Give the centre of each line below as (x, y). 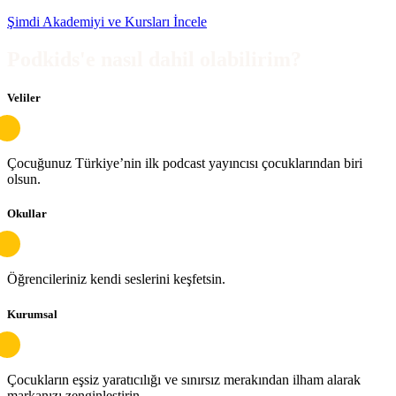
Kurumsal (32, 314)
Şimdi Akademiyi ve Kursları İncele (107, 21)
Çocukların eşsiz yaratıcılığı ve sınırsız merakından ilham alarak (184, 379)
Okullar (27, 214)
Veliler (24, 97)
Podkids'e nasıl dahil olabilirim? (154, 59)
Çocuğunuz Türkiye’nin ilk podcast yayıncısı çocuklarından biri (185, 164)
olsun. (24, 179)
